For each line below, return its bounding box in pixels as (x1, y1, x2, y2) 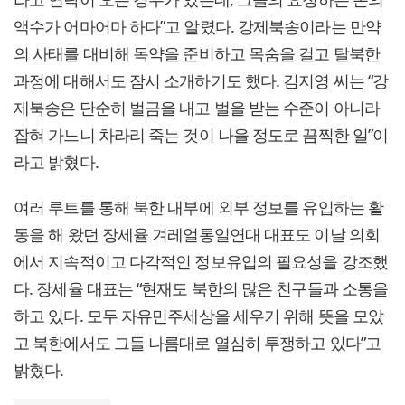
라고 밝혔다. (14, 151, 99, 174)
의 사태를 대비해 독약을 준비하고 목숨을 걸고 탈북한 (14, 42, 380, 65)
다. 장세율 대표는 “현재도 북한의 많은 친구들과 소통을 (14, 278, 389, 300)
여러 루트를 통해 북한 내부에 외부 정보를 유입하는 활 (14, 196, 384, 219)
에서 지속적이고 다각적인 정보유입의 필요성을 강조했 (14, 250, 388, 273)
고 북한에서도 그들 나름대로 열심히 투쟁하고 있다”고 (14, 332, 381, 354)
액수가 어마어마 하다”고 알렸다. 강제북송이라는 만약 (14, 15, 381, 38)
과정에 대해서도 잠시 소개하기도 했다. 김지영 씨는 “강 (14, 70, 389, 92)
